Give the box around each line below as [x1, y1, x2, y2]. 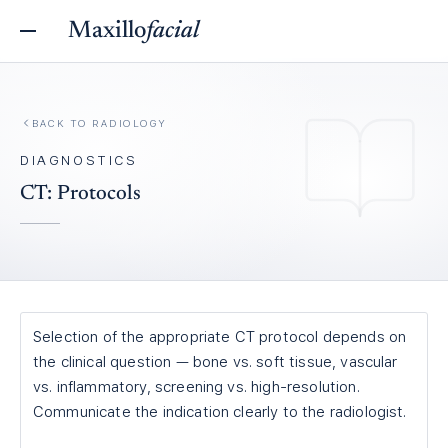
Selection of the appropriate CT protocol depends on [33, 328, 407, 346]
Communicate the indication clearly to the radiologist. [33, 403, 407, 421]
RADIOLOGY [92, 116, 167, 129]
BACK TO [32, 116, 92, 129]
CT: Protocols [20, 183, 141, 205]
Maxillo [68, 19, 146, 43]
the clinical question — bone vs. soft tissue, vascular [33, 353, 398, 371]
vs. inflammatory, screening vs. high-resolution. [33, 378, 360, 396]
